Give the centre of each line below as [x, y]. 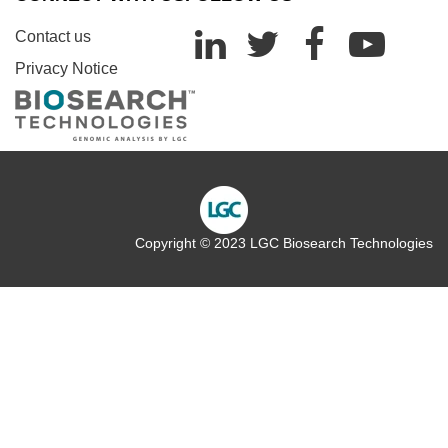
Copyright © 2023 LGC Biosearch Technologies [284, 242]
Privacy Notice [66, 68]
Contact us [53, 36]
